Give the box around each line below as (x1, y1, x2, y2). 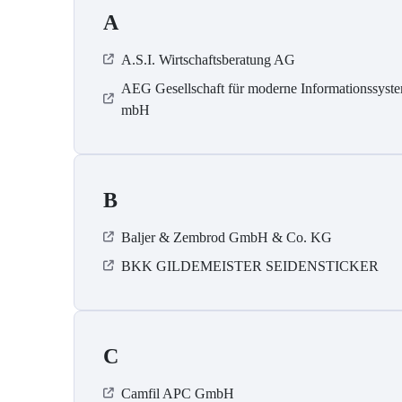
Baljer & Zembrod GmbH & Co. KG (121, 230, 332, 246)
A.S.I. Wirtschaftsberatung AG (121, 52, 295, 68)
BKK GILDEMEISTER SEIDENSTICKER (121, 258, 379, 275)
